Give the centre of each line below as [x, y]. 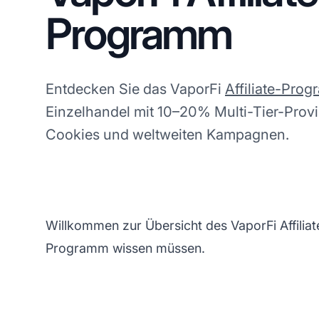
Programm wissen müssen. [125, 248]
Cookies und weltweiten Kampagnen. [167, 134]
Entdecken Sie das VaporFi [135, 89]
